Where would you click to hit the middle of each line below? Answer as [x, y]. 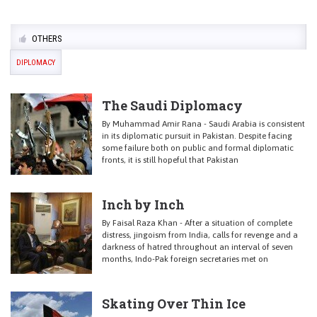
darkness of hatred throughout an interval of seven [197, 247]
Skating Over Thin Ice [174, 304]
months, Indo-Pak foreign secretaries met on [185, 259]
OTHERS [47, 39]
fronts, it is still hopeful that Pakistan [170, 160]
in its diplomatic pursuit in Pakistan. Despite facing [197, 136]
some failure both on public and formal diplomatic [198, 148]
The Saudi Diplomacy [172, 105]
